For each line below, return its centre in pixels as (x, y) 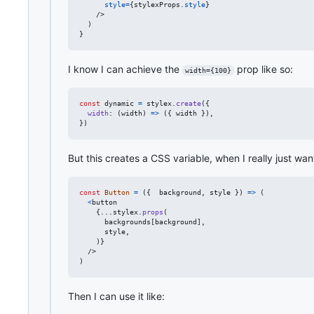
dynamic (119, 103)
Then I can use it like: (116, 296)
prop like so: (263, 69)
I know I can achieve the (125, 69)
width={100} (208, 70)
